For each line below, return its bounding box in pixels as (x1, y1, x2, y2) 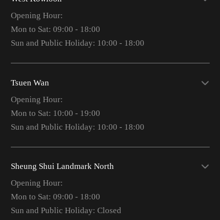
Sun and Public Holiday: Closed (10, 206, 121, 216)
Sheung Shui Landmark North (10, 162, 114, 171)
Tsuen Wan (10, 78, 49, 87)
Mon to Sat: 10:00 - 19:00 (10, 108, 100, 118)
